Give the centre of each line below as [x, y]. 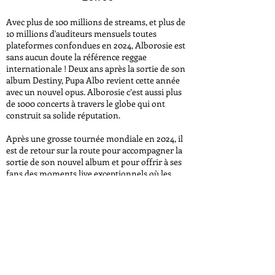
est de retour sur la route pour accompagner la [94, 150]
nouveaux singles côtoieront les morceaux [86, 185]
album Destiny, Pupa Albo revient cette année [93, 80]
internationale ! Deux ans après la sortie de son [96, 68]
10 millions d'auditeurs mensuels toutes [81, 33]
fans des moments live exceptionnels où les [89, 173]
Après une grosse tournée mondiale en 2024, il [95, 138]
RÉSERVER [98, 233]
